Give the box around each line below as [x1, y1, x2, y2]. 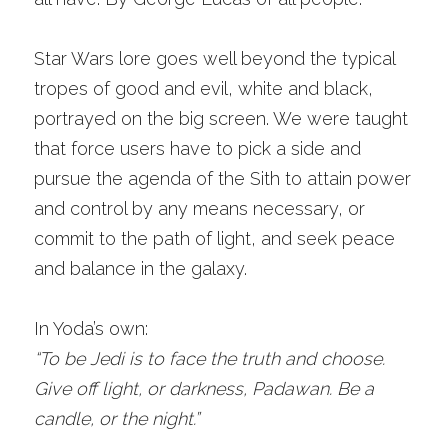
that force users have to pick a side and [34, 138, 361, 159]
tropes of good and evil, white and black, [34, 78, 373, 99]
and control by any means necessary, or [34, 198, 365, 219]
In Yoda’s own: [34, 318, 148, 339]
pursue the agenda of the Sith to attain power [34, 168, 411, 189]
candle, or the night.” [34, 408, 199, 429]
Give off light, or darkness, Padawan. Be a [34, 378, 374, 399]
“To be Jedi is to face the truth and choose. [34, 348, 385, 369]
